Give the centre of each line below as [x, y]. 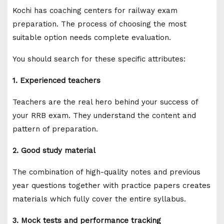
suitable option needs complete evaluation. [92, 37]
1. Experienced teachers [56, 80]
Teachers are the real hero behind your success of [105, 102]
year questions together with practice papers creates [111, 185]
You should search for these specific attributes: [99, 59]
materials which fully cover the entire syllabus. [99, 199]
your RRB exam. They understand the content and [104, 115]
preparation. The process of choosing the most [99, 24]
